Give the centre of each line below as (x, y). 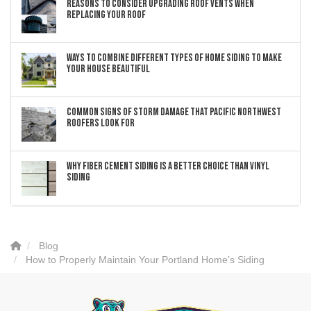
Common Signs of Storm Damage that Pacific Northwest (174, 112)
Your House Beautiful (108, 69)
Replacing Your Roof (106, 15)
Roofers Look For (101, 124)
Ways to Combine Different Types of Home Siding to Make (174, 58)
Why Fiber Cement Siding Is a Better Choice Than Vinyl (168, 167)
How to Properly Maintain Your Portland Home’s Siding (145, 260)
